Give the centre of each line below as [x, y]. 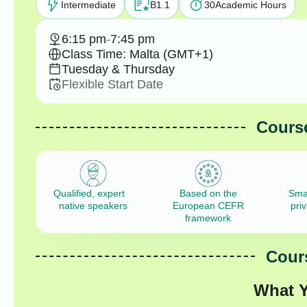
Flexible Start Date [112, 84]
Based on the [208, 194]
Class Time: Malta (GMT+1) [137, 54]
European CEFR [208, 206]
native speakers [93, 206]
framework [208, 218]
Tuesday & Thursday [118, 69]
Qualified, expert [93, 194]
